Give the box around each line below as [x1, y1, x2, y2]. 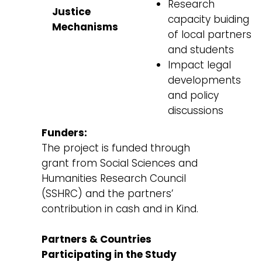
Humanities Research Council [42, 171, 187, 186]
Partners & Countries [42, 232, 152, 246]
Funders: [42, 126, 88, 140]
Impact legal [167, 58, 231, 73]
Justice [52, 5, 91, 19]
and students [167, 43, 234, 57]
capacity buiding [167, 12, 249, 27]
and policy [167, 88, 219, 103]
